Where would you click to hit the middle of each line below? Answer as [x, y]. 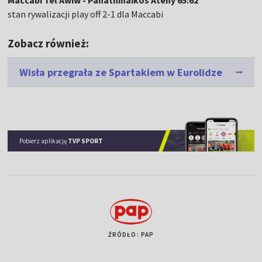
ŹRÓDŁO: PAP [131, 234]
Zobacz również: [49, 44]
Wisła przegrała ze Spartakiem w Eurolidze [121, 73]
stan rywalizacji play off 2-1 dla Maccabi [86, 14]
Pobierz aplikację [44, 141]
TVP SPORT [86, 141]
